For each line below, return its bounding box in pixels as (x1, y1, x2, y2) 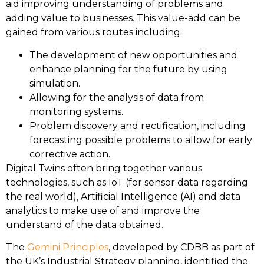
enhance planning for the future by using (29, 63, 227, 75)
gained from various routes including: (6, 27, 182, 38)
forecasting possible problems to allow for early (29, 134, 252, 146)
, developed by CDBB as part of (108, 242, 255, 253)
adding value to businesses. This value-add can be (6, 12, 240, 24)
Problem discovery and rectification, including (29, 120, 246, 131)
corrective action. (29, 148, 110, 160)
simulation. (29, 77, 80, 89)
